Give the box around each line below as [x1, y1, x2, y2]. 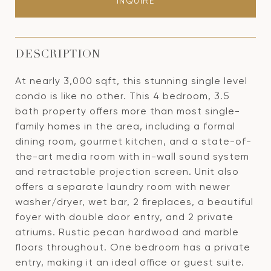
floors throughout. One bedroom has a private [15, 241, 250, 253]
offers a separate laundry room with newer [15, 181, 230, 192]
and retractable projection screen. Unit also [15, 166, 239, 177]
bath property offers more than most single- [15, 105, 240, 117]
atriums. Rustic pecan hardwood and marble [15, 226, 239, 238]
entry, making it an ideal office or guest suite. [15, 256, 244, 268]
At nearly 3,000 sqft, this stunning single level [15, 75, 247, 87]
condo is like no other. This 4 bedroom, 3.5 [15, 90, 230, 102]
